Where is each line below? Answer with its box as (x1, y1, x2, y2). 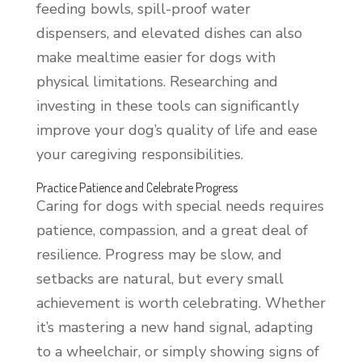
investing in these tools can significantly (36, 95, 299, 116)
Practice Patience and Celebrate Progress (36, 179, 238, 196)
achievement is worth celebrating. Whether (36, 293, 326, 313)
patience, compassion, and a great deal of (36, 220, 308, 240)
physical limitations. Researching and (36, 71, 278, 91)
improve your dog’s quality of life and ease (36, 120, 318, 140)
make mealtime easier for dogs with (36, 47, 276, 67)
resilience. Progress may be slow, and (36, 244, 282, 264)
